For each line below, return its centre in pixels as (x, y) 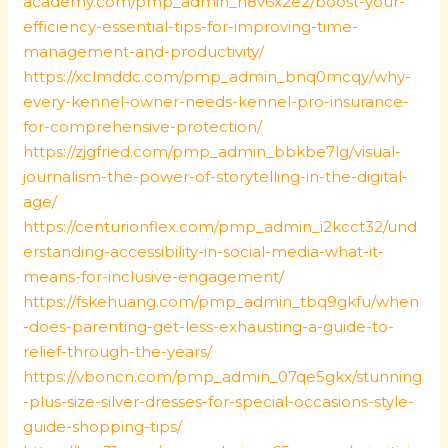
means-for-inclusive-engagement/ (154, 276)
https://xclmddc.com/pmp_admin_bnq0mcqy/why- (217, 76)
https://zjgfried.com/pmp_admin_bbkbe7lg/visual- (212, 151)
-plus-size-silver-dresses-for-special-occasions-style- (219, 401)
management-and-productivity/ (144, 51)
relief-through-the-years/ (118, 351)
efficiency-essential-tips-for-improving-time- (191, 26)
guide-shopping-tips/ (103, 426)
